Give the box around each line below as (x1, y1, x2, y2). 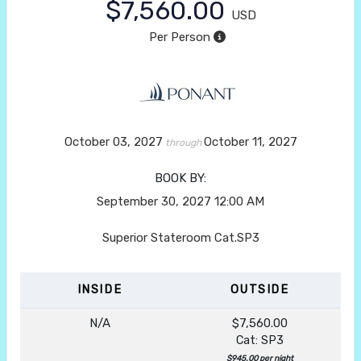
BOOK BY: (155, 170, 206, 185)
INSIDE (77, 282, 122, 297)
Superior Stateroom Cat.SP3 (102, 230, 259, 245)
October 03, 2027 (64, 134, 163, 149)
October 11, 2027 (203, 134, 297, 149)
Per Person (148, 29, 210, 44)
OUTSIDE (230, 282, 289, 297)
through (162, 136, 204, 148)
